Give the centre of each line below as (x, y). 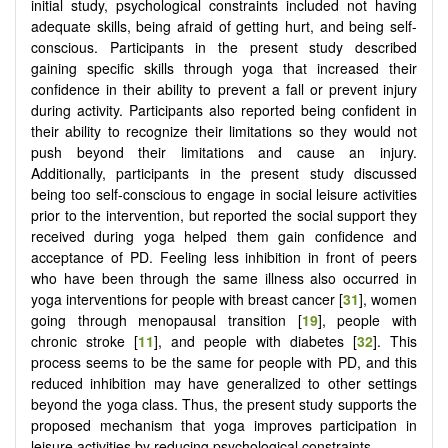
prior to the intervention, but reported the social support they (224, 215)
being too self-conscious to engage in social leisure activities (224, 194)
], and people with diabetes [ (255, 341)
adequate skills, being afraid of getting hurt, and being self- (224, 26)
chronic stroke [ (84, 341)
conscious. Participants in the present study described (224, 47)
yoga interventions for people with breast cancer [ (187, 299)
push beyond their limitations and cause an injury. (224, 152)
